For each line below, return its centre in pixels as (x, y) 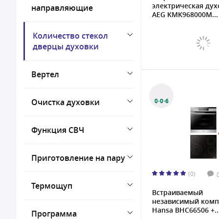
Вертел (45, 74)
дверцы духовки (66, 46)
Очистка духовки (66, 102)
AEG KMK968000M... (185, 14)
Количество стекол (70, 36)
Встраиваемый (177, 192)
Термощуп (52, 186)
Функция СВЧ (58, 130)
